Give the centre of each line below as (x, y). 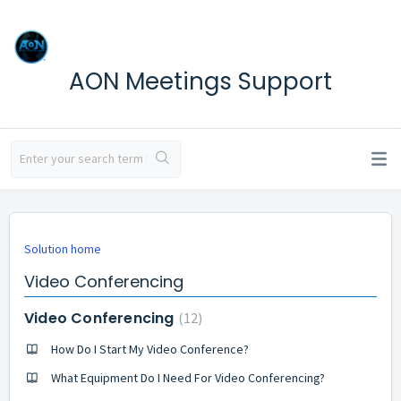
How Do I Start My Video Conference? (150, 349)
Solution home (63, 249)
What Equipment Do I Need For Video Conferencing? (188, 378)
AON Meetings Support (200, 81)
